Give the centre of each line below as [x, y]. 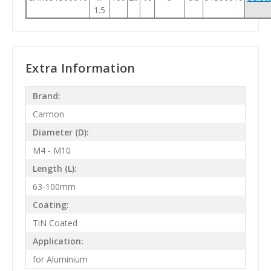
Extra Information [80, 68]
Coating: [51, 204]
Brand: [46, 96]
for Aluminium [60, 259]
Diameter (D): [60, 132]
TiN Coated [55, 223]
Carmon [48, 114]
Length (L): [54, 168]
